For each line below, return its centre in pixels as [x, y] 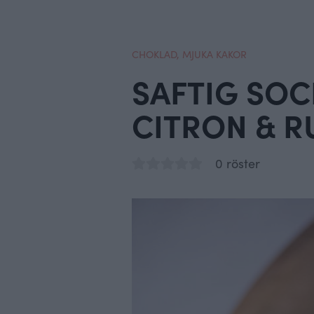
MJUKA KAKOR [214, 54]
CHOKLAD [154, 54]
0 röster [238, 163]
